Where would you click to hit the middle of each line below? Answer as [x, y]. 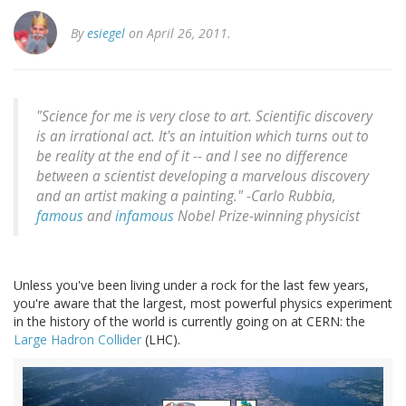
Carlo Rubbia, [294, 197]
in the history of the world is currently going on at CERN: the [189, 322]
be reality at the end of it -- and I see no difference [192, 157]
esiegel [106, 34]
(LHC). [161, 340]
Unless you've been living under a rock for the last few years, [191, 285]
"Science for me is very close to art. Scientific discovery [204, 117]
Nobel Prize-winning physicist [267, 217]
